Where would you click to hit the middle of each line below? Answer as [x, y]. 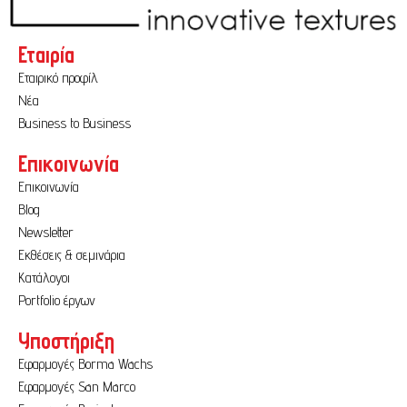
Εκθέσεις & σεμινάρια [72, 254]
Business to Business [74, 123]
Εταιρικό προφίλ [58, 77]
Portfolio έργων [57, 300]
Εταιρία [46, 54]
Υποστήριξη [66, 340]
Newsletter [46, 232]
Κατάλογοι [44, 277]
